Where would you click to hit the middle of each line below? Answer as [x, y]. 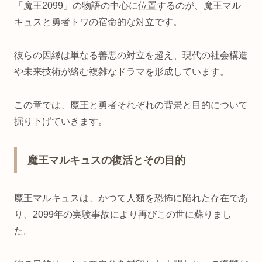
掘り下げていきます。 [61, 121]
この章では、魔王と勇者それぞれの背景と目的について [131, 105]
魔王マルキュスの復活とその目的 [106, 161]
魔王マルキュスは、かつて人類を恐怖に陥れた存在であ [131, 198]
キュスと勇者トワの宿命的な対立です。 [98, 22]
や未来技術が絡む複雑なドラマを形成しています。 [122, 72]
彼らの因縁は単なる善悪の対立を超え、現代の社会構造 [131, 56]
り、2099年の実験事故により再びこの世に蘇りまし [123, 215]
